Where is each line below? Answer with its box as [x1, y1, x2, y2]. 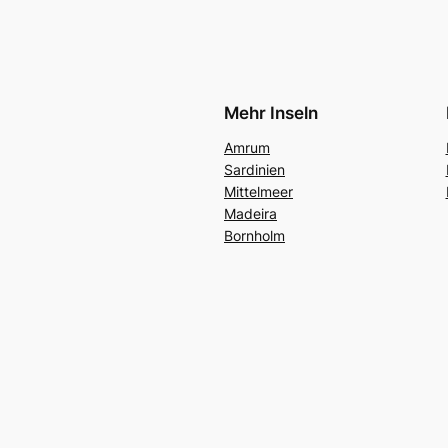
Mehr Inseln [224, 102, 318, 123]
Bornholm [224, 226, 285, 244]
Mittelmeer [224, 182, 293, 200]
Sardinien [224, 160, 285, 178]
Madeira [224, 204, 277, 222]
